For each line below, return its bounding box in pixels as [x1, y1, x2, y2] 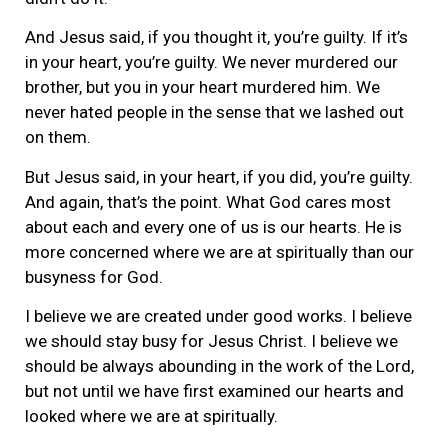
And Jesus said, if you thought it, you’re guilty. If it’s [25, 27, 408, 48]
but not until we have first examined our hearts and [25, 381, 404, 401]
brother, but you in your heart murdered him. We [25, 77, 380, 98]
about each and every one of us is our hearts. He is [25, 216, 402, 237]
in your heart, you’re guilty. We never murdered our [25, 52, 398, 73]
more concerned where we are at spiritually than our [25, 241, 414, 262]
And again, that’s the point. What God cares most [25, 191, 391, 212]
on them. [25, 127, 91, 148]
